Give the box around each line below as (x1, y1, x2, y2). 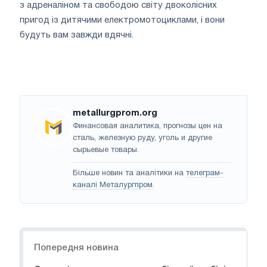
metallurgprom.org (73, 108, 157, 117)
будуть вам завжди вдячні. (20, 30, 133, 39)
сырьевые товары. (73, 146, 139, 154)
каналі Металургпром (73, 181, 153, 189)
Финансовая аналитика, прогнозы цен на (73, 122, 222, 130)
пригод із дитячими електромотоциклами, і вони (20, 15, 225, 24)
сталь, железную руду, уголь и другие (73, 134, 212, 142)
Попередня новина (34, 243, 119, 252)
